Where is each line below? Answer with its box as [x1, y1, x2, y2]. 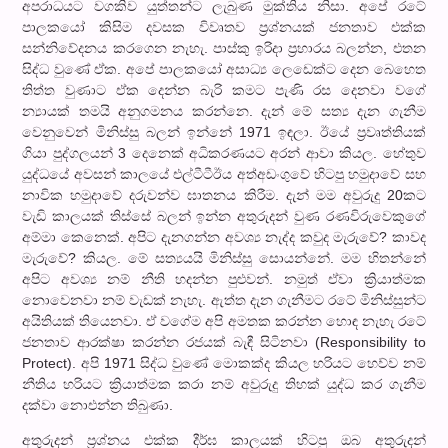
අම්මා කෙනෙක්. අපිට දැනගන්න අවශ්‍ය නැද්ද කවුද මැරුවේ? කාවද [22, 228, 426, 245]
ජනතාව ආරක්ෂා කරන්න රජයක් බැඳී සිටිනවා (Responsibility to [22, 333, 426, 350]
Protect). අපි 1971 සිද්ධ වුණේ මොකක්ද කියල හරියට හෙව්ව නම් [22, 354, 426, 371]
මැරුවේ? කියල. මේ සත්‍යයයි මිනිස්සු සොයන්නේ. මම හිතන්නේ [22, 249, 426, 266]
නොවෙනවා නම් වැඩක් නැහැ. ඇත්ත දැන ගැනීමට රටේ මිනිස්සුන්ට [22, 291, 426, 308]
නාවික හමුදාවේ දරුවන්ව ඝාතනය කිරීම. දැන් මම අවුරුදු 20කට [22, 186, 426, 203]
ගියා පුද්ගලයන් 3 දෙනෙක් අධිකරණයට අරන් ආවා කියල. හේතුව [22, 144, 426, 161]
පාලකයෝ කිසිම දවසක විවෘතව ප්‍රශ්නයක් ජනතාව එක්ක [22, 18, 426, 35]
